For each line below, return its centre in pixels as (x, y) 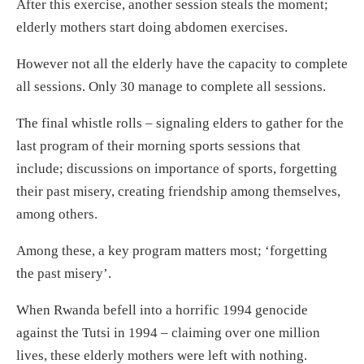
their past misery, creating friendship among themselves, (178, 192)
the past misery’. (64, 274)
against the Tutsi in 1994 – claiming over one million (168, 333)
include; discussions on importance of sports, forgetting (177, 169)
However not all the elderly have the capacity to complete (182, 64)
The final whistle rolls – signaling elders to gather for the (180, 123)
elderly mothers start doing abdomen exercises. (152, 28)
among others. (57, 214)
